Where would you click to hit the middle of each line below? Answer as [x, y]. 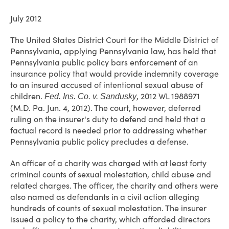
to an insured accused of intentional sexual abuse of [107, 85]
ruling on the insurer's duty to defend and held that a [108, 119]
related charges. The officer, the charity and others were [114, 186]
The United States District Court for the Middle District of [114, 40]
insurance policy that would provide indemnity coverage [114, 74]
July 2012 [26, 18]
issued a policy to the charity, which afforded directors [110, 219]
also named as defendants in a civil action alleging [105, 197]
